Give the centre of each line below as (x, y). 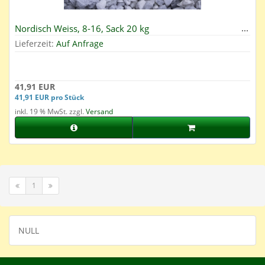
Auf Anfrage (80, 44)
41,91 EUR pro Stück (49, 97)
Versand (99, 112)
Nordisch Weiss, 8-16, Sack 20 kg (82, 29)
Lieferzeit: (35, 44)
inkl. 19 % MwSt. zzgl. (50, 112)
